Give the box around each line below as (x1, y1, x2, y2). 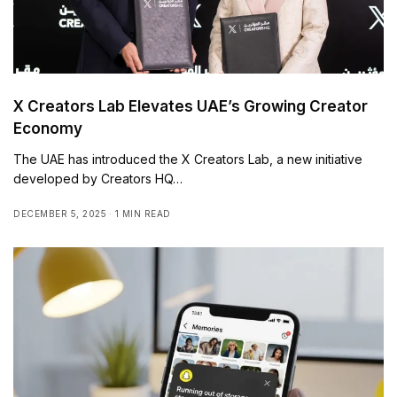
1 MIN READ (114, 207, 171, 219)
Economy (13, 119, 82, 137)
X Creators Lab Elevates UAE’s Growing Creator (13, 97, 368, 115)
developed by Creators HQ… (13, 170, 183, 186)
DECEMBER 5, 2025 (13, 207, 106, 219)
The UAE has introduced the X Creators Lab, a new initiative (13, 151, 363, 167)
